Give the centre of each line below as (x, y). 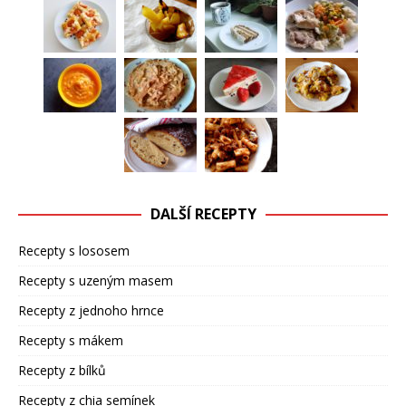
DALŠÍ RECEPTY (203, 214)
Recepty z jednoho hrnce (91, 311)
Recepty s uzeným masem (96, 281)
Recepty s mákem (71, 341)
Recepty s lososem (74, 251)
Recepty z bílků (62, 371)
